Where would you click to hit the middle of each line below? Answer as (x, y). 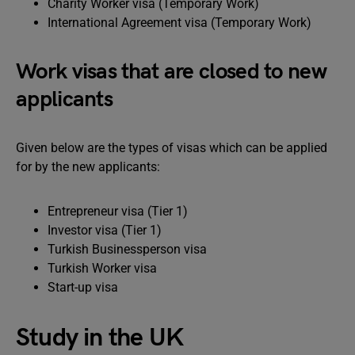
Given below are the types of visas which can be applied (172, 148)
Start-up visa (83, 287)
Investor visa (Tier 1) (105, 230)
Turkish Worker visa (102, 268)
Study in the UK (99, 338)
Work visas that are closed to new (171, 72)
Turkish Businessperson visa (127, 249)
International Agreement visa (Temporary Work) (179, 23)
